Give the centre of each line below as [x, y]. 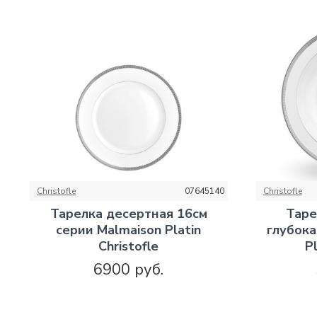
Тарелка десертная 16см [128, 214]
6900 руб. [129, 270]
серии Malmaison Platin [129, 230]
